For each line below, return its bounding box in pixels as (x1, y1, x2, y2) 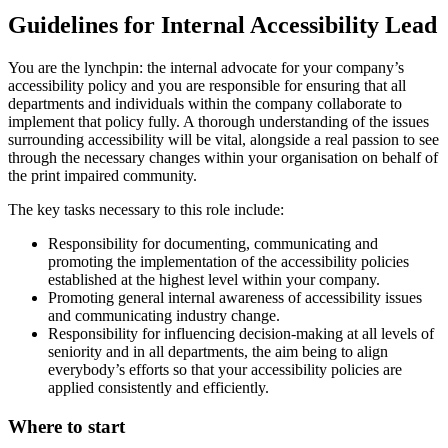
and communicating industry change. (48, 307, 280, 325)
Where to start (8, 415, 125, 437)
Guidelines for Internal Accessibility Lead (8, 12, 437, 39)
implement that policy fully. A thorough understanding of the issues (8, 113, 429, 131)
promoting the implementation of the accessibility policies (48, 253, 409, 271)
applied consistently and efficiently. (48, 379, 269, 397)
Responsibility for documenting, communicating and (48, 235, 378, 253)
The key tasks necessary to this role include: (8, 201, 284, 219)
